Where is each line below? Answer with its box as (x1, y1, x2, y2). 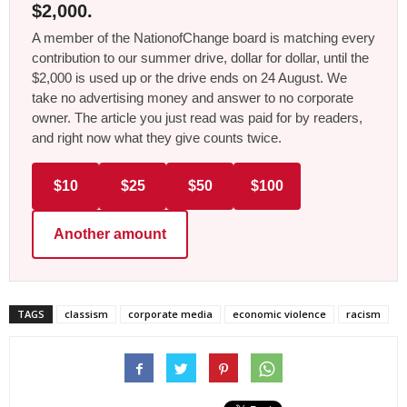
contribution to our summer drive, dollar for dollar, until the (32, 49, 369, 65)
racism (346, 306, 381, 321)
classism (65, 306, 108, 321)
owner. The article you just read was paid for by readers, (32, 109, 362, 125)
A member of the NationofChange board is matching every (32, 29, 375, 45)
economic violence (233, 306, 326, 321)
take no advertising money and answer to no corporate (32, 89, 353, 105)
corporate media (128, 306, 213, 321)
